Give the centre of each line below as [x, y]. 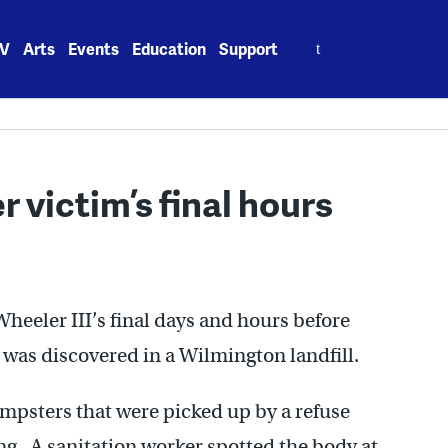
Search [318, 37]
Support [249, 48]
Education [169, 48]
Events [94, 48]
